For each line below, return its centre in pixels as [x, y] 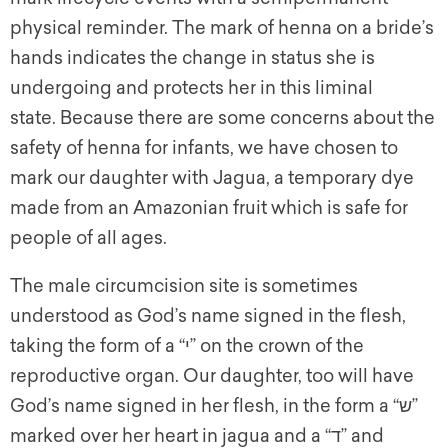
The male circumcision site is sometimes [184, 286]
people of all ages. [88, 238]
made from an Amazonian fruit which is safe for [209, 208]
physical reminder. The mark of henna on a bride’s [222, 28]
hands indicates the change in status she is [192, 58]
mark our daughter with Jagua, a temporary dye [212, 178]
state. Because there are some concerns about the [222, 118]
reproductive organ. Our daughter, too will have [212, 376]
